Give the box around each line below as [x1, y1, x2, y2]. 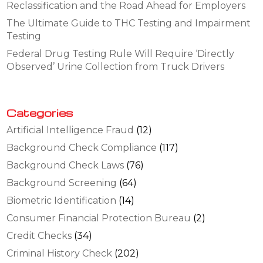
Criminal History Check [6, 247, 113, 259]
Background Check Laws [6, 159, 124, 171]
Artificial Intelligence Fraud [6, 124, 134, 136]
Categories [6, 105, 74, 119]
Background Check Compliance [6, 141, 157, 153]
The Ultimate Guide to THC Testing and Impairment [6, 17, 251, 29]
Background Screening [6, 177, 117, 188]
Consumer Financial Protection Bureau [6, 212, 191, 224]
